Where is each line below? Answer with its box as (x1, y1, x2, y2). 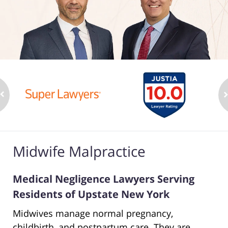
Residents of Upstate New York (13, 187, 169, 202)
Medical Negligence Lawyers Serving (13, 172, 194, 186)
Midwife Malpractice (13, 141, 146, 161)
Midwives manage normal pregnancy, (13, 207, 173, 220)
